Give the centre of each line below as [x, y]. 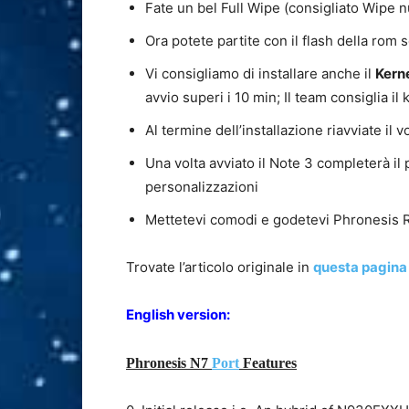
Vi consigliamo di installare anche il [260, 74]
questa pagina [360, 267]
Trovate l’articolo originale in [220, 267]
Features [268, 363]
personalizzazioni [202, 187]
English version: [178, 315]
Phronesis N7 [169, 363]
